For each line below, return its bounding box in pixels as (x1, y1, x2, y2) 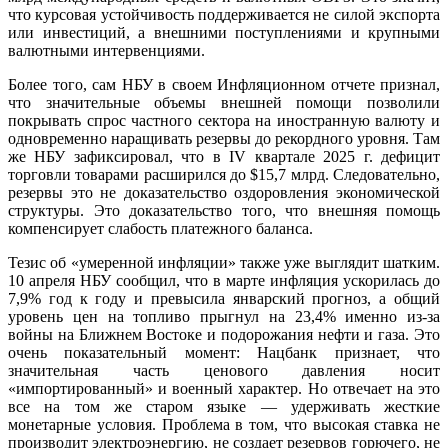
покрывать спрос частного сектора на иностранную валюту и (8, 112, 440, 130)
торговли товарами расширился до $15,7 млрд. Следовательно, (8, 166, 440, 184)
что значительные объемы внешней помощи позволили (8, 94, 440, 112)
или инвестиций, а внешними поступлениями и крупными (8, 24, 440, 42)
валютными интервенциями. (8, 42, 205, 60)
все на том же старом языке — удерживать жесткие (8, 398, 440, 416)
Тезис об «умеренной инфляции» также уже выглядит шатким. (8, 254, 440, 272)
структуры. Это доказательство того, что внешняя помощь (8, 202, 440, 220)
